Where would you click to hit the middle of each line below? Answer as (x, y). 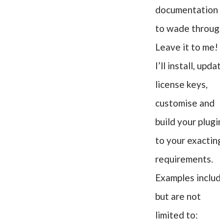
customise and (185, 103)
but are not (178, 196)
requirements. (184, 159)
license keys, (181, 84)
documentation (186, 10)
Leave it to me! (186, 47)
